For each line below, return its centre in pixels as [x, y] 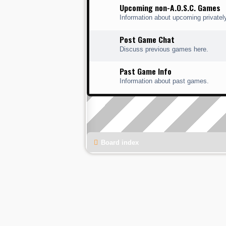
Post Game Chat [147, 39]
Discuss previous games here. [164, 49]
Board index [120, 142]
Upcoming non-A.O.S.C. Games [170, 7]
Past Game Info [146, 71]
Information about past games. [164, 81]
